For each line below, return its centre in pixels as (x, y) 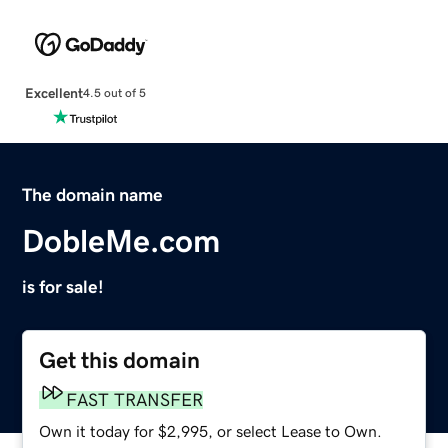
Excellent (53, 92)
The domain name (93, 194)
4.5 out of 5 (114, 93)
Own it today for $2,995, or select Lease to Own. (211, 430)
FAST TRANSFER (135, 399)
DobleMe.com (121, 240)
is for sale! (63, 286)
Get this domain (120, 360)
